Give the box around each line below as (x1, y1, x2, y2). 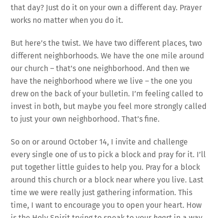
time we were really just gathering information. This (11, 187, 193, 197)
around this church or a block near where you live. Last (11, 175, 204, 184)
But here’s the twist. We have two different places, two (11, 38, 202, 48)
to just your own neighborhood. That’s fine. (11, 114, 160, 124)
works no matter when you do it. (11, 16, 124, 25)
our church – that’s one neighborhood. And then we (11, 64, 190, 73)
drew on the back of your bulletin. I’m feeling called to (11, 89, 203, 99)
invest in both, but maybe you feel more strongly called (11, 102, 207, 111)
